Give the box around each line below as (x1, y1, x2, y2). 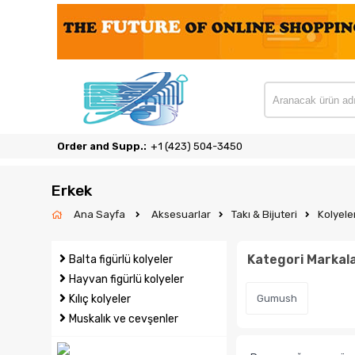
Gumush (257, 292, 298, 304)
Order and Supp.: (57, 140, 147, 152)
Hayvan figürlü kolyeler (69, 273, 184, 286)
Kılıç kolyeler (69, 292, 131, 306)
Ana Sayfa (74, 208, 128, 220)
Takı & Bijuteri (231, 208, 297, 220)
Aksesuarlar (151, 208, 211, 220)
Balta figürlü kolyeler (69, 253, 173, 266)
